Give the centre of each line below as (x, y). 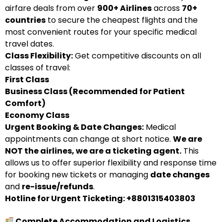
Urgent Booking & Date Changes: (74, 127)
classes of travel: (38, 68)
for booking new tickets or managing (78, 175)
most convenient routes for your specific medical (101, 32)
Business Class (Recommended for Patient (95, 91)
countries (25, 20)
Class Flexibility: (39, 56)
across (167, 8)
